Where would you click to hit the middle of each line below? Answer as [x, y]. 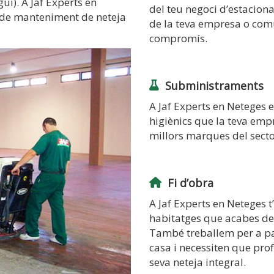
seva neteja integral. [198, 262]
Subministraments [214, 86]
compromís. [178, 38]
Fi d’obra [191, 183]
